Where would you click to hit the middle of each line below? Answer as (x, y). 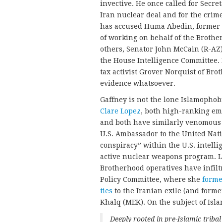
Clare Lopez (120, 111)
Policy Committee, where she (151, 179)
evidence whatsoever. (138, 83)
